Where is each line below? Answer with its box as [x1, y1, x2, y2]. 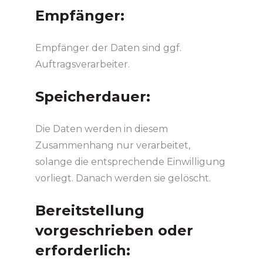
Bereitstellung [35, 201, 144, 219]
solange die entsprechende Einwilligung [35, 156, 225, 167]
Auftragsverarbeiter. [35, 58, 130, 70]
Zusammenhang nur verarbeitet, [35, 139, 190, 151]
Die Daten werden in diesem [35, 123, 168, 134]
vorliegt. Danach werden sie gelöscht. [35, 172, 211, 184]
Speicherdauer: [35, 87, 150, 105]
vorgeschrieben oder [35, 221, 193, 239]
